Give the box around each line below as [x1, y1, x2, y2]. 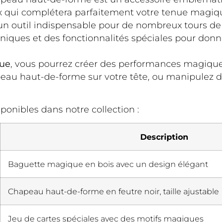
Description [140, 132, 188, 142]
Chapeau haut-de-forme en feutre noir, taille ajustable [8, 186, 219, 197]
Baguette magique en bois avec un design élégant [8, 159, 208, 169]
